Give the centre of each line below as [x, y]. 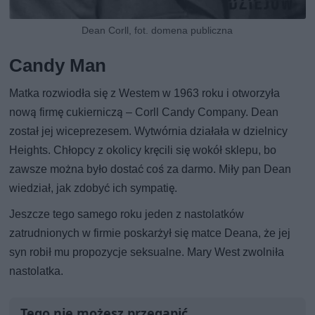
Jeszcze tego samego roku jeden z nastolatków [127, 214]
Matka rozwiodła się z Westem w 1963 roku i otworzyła [145, 94]
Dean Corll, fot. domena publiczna [157, 31]
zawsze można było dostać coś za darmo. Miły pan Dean [150, 169]
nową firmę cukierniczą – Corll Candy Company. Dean [144, 112]
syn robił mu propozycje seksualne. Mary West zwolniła [147, 252]
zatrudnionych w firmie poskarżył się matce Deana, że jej [150, 233]
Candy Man [58, 66]
